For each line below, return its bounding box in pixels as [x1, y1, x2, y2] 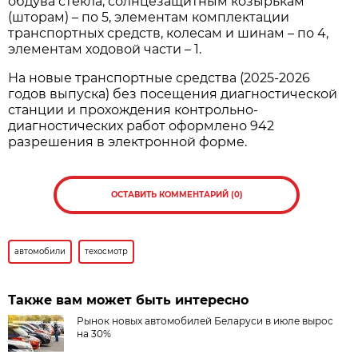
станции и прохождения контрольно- [8, 102, 259, 118]
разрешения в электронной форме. [8, 134, 248, 150]
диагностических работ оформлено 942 [8, 118, 275, 134]
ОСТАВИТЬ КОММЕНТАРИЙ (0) [110, 189, 243, 201]
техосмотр [85, 246, 129, 257]
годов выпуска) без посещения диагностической [8, 86, 338, 102]
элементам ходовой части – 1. [8, 42, 202, 58]
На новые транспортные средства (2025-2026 [8, 70, 311, 86]
